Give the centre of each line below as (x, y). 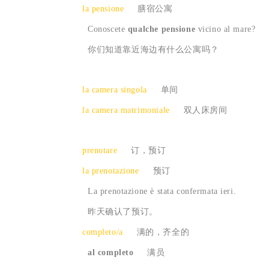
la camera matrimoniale (128, 110)
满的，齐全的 (160, 232)
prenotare (100, 151)
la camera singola (115, 90)
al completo (112, 253)
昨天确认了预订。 (120, 212)
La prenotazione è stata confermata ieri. (159, 192)
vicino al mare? (225, 29)
